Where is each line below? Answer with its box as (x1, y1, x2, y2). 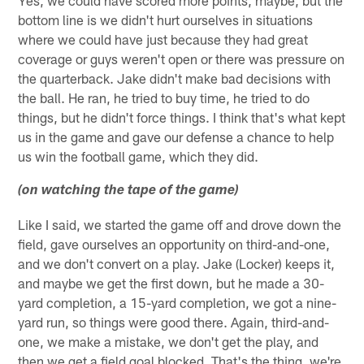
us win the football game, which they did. (18, 148, 259, 165)
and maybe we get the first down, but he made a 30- (18, 275, 325, 292)
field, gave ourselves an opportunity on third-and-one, (18, 236, 331, 253)
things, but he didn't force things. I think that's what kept (18, 109, 346, 126)
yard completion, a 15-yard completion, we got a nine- (18, 294, 337, 311)
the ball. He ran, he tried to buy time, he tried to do (18, 89, 310, 106)
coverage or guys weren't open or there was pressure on (18, 50, 345, 67)
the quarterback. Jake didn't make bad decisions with (18, 70, 331, 87)
